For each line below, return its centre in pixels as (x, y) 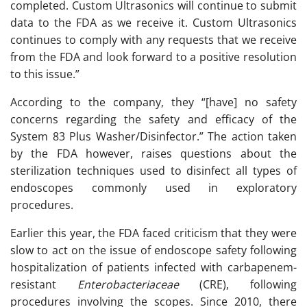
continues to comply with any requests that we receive (153, 40)
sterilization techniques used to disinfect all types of (153, 171)
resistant (44, 284)
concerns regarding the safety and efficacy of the (153, 119)
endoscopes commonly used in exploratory (153, 188)
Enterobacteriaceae (128, 284)
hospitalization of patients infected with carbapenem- (153, 267)
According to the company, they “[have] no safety (153, 102)
